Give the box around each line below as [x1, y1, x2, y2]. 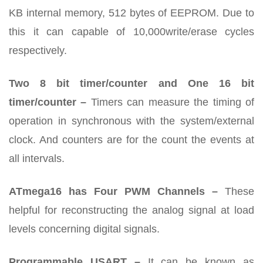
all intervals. [9, 153, 65, 165]
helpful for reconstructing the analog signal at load [9, 204, 254, 217]
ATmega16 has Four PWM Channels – [9, 186, 218, 198]
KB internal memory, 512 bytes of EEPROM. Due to [9, 7, 254, 19]
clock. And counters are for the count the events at [9, 134, 254, 146]
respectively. [9, 45, 67, 57]
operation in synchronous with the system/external [9, 115, 254, 127]
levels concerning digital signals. [9, 223, 160, 235]
